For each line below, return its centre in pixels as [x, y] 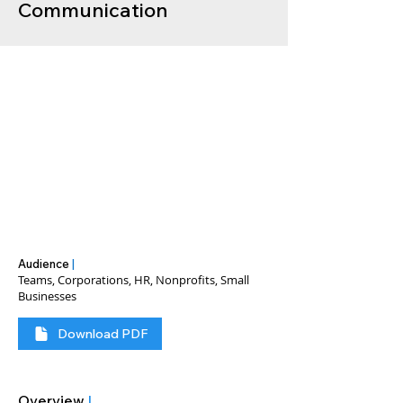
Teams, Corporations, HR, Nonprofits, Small [134, 280]
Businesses [47, 296]
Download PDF [103, 334]
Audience [45, 264]
